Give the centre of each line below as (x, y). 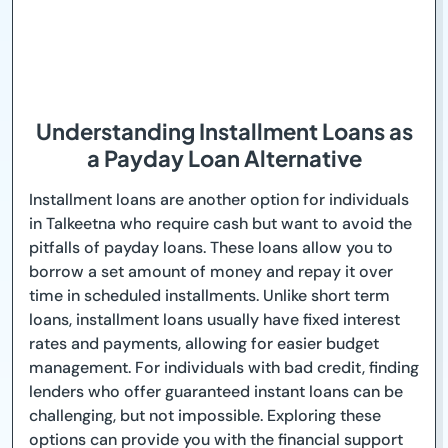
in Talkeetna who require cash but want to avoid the (220, 224)
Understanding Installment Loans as (224, 131)
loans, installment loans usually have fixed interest (214, 320)
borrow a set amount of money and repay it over (211, 272)
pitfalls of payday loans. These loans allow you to (211, 248)
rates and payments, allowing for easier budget (204, 344)
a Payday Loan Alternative (224, 158)
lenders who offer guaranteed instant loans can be (216, 392)
